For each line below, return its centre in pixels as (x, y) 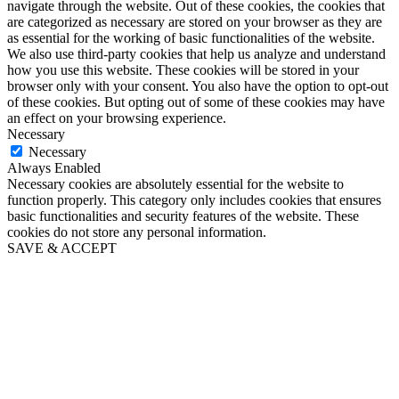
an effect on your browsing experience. (117, 118)
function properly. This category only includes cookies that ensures (194, 199)
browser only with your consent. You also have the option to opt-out (198, 85)
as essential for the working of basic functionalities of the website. (191, 37)
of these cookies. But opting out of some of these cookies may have (196, 102)
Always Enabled (54, 167)
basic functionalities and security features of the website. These (183, 216)
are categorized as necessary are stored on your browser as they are (195, 21)
